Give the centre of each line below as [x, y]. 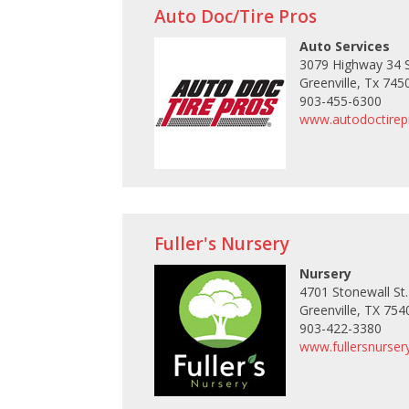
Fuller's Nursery [222, 244]
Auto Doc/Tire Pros [236, 16]
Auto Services [345, 46]
